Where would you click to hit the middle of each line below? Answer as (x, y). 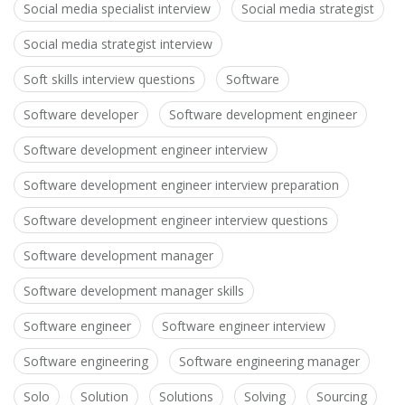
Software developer (81, 115)
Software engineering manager (269, 362)
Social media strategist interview (118, 44)
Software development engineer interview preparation (181, 185)
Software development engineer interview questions (176, 221)
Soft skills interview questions (109, 80)
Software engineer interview (244, 326)
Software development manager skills (134, 291)
